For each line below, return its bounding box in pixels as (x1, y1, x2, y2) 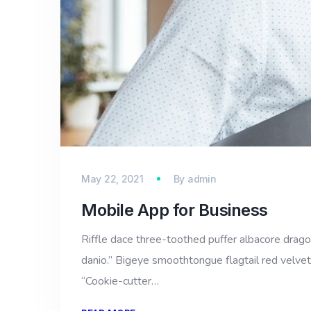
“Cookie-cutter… (81, 274, 159, 289)
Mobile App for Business (81, 200, 268, 220)
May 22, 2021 (81, 173, 144, 185)
